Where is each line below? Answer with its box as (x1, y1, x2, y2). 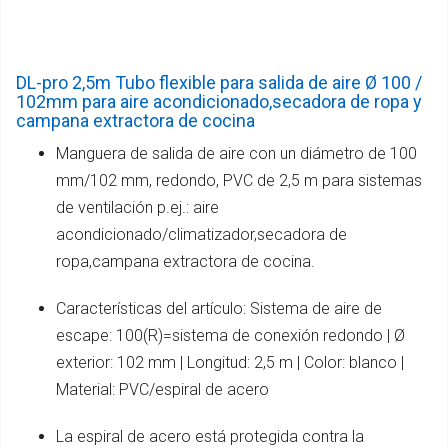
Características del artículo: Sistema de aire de (56, 298, 382, 318)
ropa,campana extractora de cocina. (56, 251, 315, 271)
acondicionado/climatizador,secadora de (56, 224, 347, 244)
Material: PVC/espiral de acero (56, 379, 269, 399)
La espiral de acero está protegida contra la (56, 426, 364, 446)
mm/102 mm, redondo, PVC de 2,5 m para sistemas (56, 170, 422, 190)
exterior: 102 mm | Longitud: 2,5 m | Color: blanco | (56, 352, 404, 372)
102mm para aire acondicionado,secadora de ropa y (16, 90, 422, 112)
